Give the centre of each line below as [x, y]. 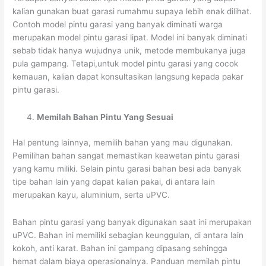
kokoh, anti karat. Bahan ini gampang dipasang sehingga [120, 248]
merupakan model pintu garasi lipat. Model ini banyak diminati [130, 38]
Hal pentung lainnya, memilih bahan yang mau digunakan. [123, 142]
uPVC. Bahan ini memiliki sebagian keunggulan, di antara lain [128, 235]
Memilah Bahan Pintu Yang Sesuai [105, 117]
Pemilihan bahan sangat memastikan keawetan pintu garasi [126, 155]
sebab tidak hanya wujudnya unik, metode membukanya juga [129, 51]
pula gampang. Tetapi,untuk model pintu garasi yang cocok [126, 64]
